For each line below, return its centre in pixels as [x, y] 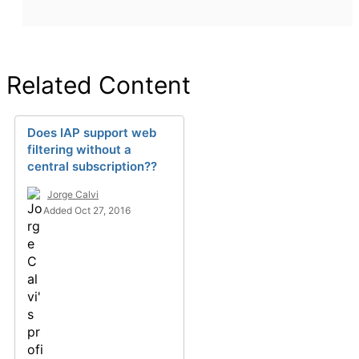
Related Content [99, 85]
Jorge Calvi [73, 194]
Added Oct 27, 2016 [87, 210]
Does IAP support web [92, 133]
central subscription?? [92, 166]
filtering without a [79, 149]
